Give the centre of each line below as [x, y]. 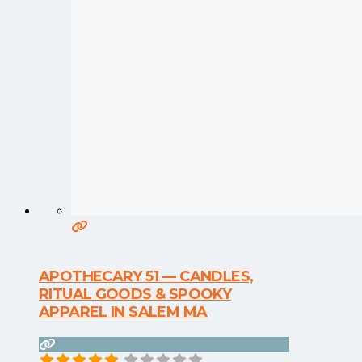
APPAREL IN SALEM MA [123, 312]
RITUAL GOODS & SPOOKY [135, 295]
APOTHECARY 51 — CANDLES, [146, 277]
